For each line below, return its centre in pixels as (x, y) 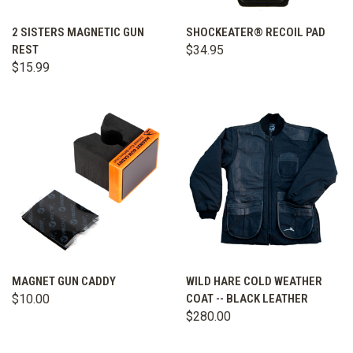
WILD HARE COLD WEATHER (254, 282)
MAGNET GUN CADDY (64, 282)
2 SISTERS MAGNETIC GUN (78, 32)
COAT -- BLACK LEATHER (247, 299)
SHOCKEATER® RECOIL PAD (256, 32)
